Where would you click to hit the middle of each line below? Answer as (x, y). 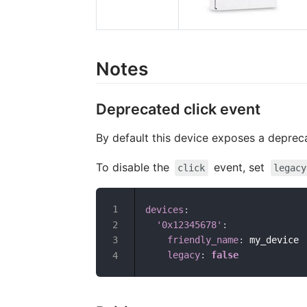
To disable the (134, 168)
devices (164, 210)
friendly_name (202, 240)
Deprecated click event (178, 109)
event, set (240, 168)
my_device (271, 240)
